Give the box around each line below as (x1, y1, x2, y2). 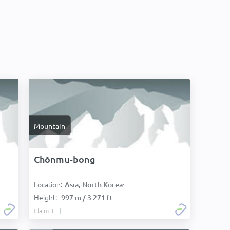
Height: (34, 192, 59, 202)
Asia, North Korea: (65, 180, 125, 189)
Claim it (34, 206, 54, 215)
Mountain (34, 121, 65, 130)
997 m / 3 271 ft (61, 193, 113, 202)
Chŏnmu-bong (34, 153, 95, 165)
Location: (34, 179, 62, 189)
